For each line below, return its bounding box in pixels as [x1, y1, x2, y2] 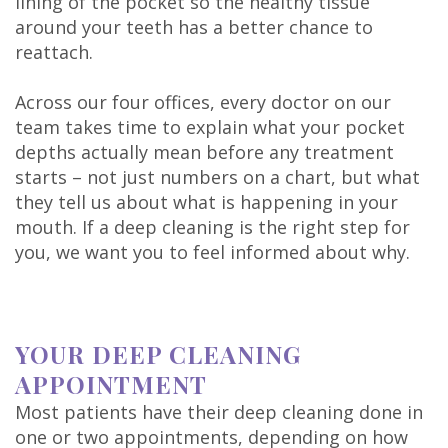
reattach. [15, 40, 93, 65]
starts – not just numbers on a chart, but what [15, 165, 420, 190]
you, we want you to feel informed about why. [15, 240, 410, 265]
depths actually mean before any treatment [15, 140, 394, 165]
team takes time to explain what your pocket [15, 115, 405, 140]
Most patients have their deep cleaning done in [15, 400, 423, 425]
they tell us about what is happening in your [15, 190, 398, 215]
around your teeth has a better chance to [15, 15, 373, 40]
